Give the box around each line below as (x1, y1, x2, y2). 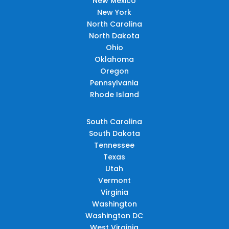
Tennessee (94, 140, 135, 150)
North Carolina (86, 18, 142, 29)
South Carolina (86, 116, 143, 127)
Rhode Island (89, 89, 139, 100)
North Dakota (89, 30, 140, 41)
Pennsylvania (90, 77, 139, 88)
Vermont (98, 175, 131, 186)
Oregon (100, 65, 129, 76)
